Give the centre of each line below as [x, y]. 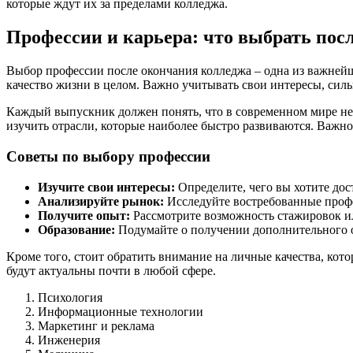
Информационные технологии [121, 311]
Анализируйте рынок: [101, 201]
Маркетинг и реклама [96, 325]
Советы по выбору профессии [108, 156]
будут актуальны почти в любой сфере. [111, 270]
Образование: [76, 229]
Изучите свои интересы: [106, 187]
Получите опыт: [84, 215]
